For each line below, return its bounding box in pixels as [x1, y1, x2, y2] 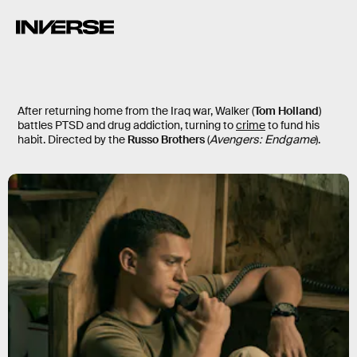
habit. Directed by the [18, 131, 127, 147]
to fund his [265, 117, 320, 132]
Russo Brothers [127, 131, 205, 147]
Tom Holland [254, 103, 319, 118]
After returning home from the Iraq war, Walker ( [18, 103, 254, 118]
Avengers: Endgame [210, 131, 316, 147]
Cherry [18, 75, 78, 100]
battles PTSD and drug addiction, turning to [18, 117, 236, 132]
